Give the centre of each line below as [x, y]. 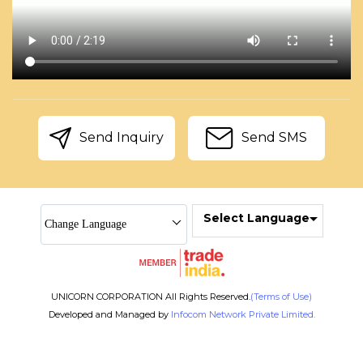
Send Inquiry [120, 137]
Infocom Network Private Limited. [243, 315]
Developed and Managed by [109, 315]
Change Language [85, 224]
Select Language [256, 218]
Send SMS [273, 137]
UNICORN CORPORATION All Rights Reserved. [151, 297]
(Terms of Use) [281, 297]
